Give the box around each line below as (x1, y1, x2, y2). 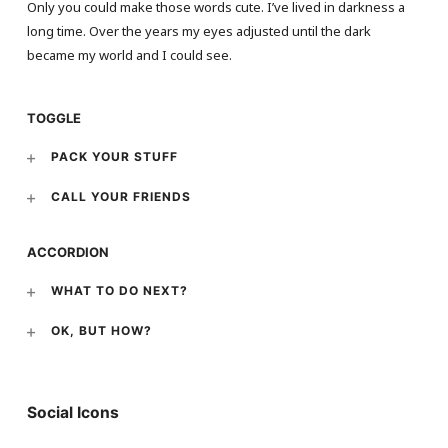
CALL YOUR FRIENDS (50, 188, 191, 204)
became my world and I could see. (26, 45, 232, 64)
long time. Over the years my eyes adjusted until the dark (26, 21, 371, 40)
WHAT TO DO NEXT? (50, 283, 188, 299)
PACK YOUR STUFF (50, 148, 178, 164)
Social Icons (26, 403, 119, 423)
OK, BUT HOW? (50, 323, 152, 339)
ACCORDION (26, 243, 109, 260)
